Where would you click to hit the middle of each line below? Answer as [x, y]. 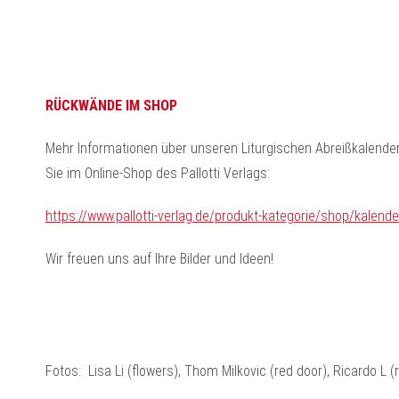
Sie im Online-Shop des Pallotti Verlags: [157, 173]
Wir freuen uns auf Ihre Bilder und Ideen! [159, 259]
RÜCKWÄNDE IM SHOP [111, 106]
